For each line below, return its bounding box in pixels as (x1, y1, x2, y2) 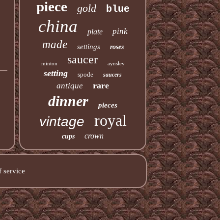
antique (56, 81, 83, 90)
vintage (39, 114, 84, 129)
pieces (98, 101, 118, 109)
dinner (48, 93, 89, 109)
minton (41, 60, 57, 66)
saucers (103, 71, 122, 78)
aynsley (107, 60, 125, 66)
